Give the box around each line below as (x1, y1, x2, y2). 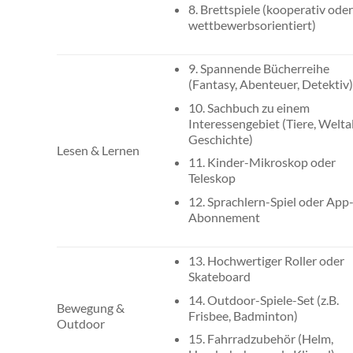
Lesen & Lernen (57, 143, 139, 158)
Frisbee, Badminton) (188, 307, 299, 323)
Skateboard (188, 269, 251, 284)
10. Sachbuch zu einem (188, 99, 310, 115)
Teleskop (188, 170, 236, 186)
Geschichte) (188, 131, 254, 147)
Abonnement (188, 209, 261, 225)
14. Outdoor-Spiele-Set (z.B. (188, 292, 340, 307)
